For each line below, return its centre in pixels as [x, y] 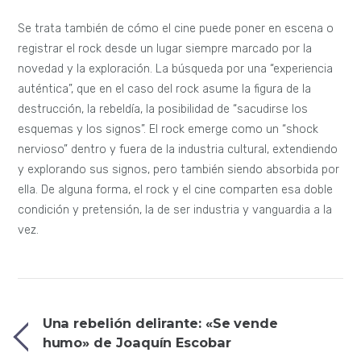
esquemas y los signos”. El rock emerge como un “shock [168, 129]
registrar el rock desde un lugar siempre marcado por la [165, 48]
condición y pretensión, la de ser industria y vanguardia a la [175, 210]
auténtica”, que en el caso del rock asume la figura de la [165, 89]
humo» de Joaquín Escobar [137, 343]
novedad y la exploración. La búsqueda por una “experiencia [176, 68]
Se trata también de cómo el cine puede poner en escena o [176, 28]
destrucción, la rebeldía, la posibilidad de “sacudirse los [163, 109]
